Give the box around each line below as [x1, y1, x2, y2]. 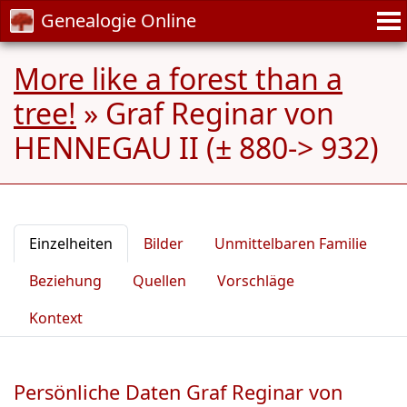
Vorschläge [217, 271, 294, 291]
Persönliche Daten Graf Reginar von [14, 379, 342, 405]
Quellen [133, 271, 186, 291]
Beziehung [29, 271, 102, 291]
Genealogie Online [41, 8, 196, 33]
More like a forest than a [14, 59, 342, 98]
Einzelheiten [29, 233, 113, 253]
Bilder [144, 233, 184, 253]
